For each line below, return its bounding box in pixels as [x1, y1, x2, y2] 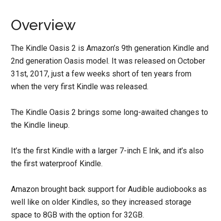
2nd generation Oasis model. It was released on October [11, 56, 206, 66]
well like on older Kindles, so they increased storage [11, 197, 192, 207]
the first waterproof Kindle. [11, 159, 103, 169]
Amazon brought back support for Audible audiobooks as [11, 184, 207, 194]
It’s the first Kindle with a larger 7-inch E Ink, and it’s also [11, 146, 204, 156]
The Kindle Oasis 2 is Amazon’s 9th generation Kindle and [11, 43, 209, 53]
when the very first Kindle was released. [11, 82, 149, 92]
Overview [11, 16, 76, 34]
